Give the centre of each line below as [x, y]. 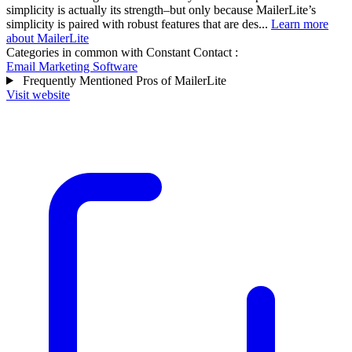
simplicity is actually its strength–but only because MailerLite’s [161, 9]
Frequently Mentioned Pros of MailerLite [123, 80]
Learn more [300, 24]
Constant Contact [189, 52]
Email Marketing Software [72, 66]
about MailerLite [48, 38]
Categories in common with [76, 52]
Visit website [38, 94]
